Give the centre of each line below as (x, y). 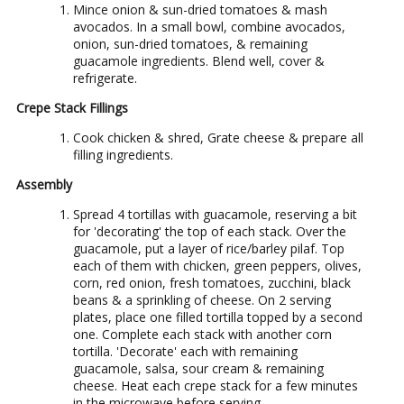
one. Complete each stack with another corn (202, 334)
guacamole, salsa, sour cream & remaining (198, 368)
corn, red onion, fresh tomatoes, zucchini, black (212, 282)
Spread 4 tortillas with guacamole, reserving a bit (215, 214)
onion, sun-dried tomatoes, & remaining (190, 43)
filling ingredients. (123, 154)
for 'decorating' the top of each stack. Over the (210, 231)
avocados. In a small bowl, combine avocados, (209, 26)
